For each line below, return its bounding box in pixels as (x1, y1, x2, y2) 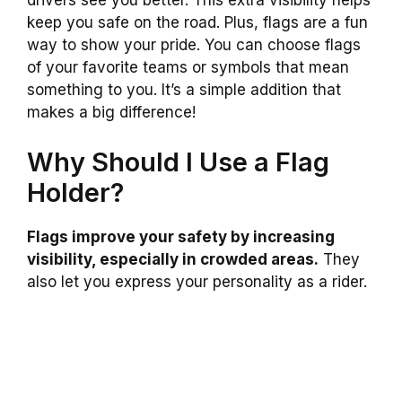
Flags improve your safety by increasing (27, 227, 335, 246)
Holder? (27, 176, 124, 208)
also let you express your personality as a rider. (27, 272, 367, 291)
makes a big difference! (27, 103, 196, 122)
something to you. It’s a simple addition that (27, 81, 341, 100)
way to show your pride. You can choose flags (27, 36, 361, 55)
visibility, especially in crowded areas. (27, 249, 319, 268)
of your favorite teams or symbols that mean (27, 58, 349, 77)
